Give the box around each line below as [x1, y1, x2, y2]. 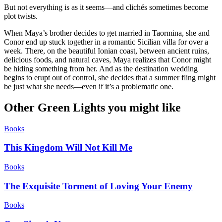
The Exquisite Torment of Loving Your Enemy [4, 180, 193, 191]
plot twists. [4, 11, 38, 20]
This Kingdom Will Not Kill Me [4, 142, 132, 153]
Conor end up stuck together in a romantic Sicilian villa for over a [4, 37, 208, 46]
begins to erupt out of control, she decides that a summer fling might [4, 73, 216, 82]
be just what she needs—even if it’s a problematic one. [4, 82, 173, 91]
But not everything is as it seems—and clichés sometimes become [4, 2, 208, 11]
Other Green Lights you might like [4, 101, 181, 114]
